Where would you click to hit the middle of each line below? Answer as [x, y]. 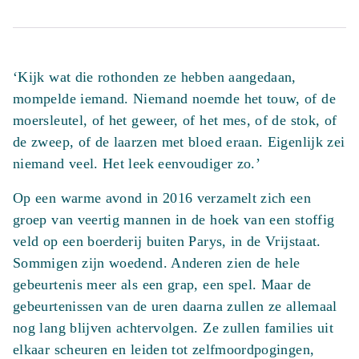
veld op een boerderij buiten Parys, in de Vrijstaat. [167, 241]
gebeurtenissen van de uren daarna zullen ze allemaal [175, 306]
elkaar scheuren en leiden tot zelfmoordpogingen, [164, 349]
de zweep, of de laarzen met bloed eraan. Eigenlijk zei [179, 142]
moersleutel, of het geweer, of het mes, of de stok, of [175, 120]
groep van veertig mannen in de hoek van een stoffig [174, 220]
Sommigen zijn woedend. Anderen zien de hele [157, 263]
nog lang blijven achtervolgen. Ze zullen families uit [173, 328]
